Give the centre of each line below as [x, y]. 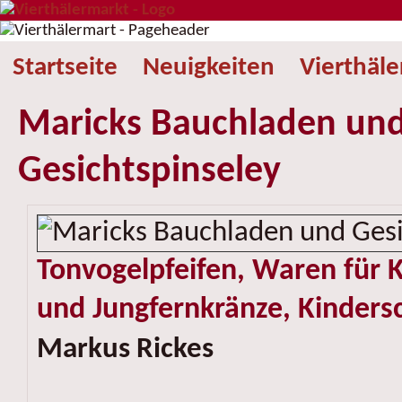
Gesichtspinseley [149, 172]
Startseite [65, 68]
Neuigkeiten [209, 68]
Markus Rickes [125, 350]
